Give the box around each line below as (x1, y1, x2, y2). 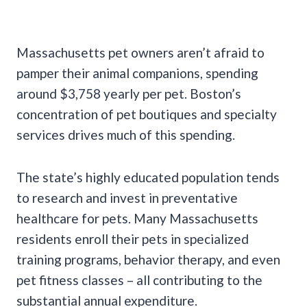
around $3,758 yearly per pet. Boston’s (16, 86, 241, 102)
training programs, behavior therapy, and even (16, 251, 280, 268)
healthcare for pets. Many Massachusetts (16, 210, 258, 227)
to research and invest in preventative (16, 190, 238, 206)
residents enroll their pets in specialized (16, 231, 249, 247)
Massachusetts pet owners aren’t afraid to (16, 45, 265, 61)
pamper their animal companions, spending (16, 65, 258, 82)
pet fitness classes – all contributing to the (16, 272, 262, 288)
